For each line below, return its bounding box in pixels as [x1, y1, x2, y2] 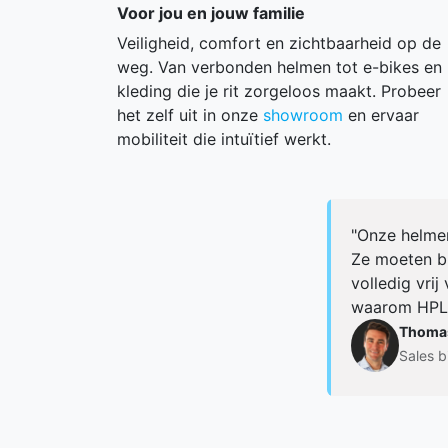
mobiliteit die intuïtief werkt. [117, 129, 331, 150]
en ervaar [343, 105, 419, 126]
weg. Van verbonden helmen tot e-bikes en [117, 57, 442, 78]
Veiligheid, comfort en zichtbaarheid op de [117, 33, 441, 54]
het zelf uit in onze [117, 105, 263, 126]
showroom [263, 105, 343, 126]
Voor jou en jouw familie [117, 3, 305, 24]
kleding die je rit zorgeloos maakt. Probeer [117, 81, 441, 102]
